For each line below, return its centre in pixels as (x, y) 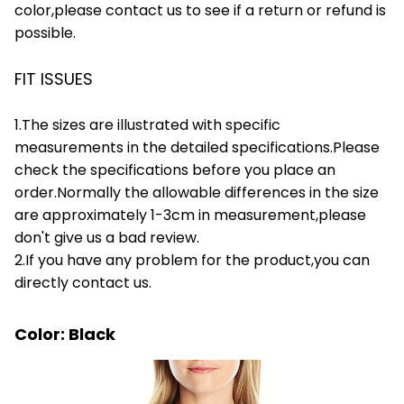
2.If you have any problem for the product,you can (192, 260)
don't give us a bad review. (107, 237)
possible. (45, 32)
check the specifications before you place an (175, 170)
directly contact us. (83, 282)
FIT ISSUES (54, 78)
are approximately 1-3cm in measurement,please (190, 215)
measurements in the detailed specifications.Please (197, 147)
